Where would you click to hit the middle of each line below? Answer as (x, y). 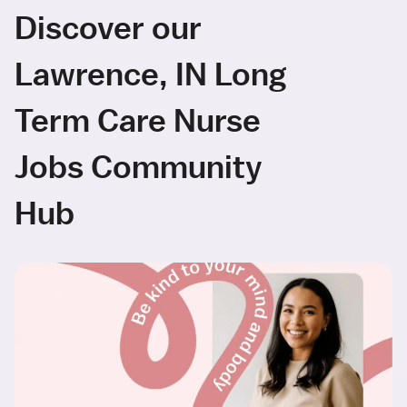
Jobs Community (139, 166)
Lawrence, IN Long (150, 74)
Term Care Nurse (138, 120)
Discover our (108, 27)
